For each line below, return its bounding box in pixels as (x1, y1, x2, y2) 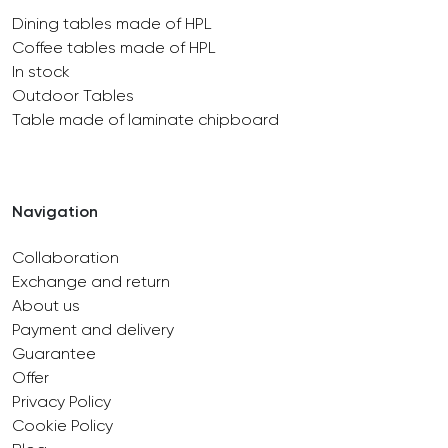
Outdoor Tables (12, 85, 134, 105)
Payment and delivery (12, 319, 174, 339)
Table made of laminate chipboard (12, 109, 279, 129)
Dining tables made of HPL (12, 13, 212, 33)
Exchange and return (12, 271, 170, 291)
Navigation (12, 201, 98, 221)
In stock (12, 61, 70, 81)
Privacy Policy (12, 391, 111, 411)
